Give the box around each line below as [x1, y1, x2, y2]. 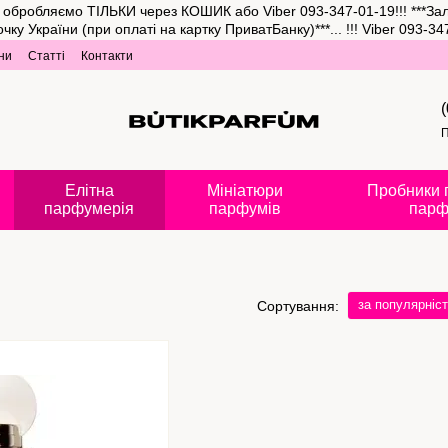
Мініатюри [207, 182, 284, 199]
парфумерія [44, 200, 135, 217]
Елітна [64, 182, 114, 199]
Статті [28, 49, 65, 63]
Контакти [81, 49, 133, 63]
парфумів [209, 200, 282, 217]
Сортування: [257, 297, 339, 314]
